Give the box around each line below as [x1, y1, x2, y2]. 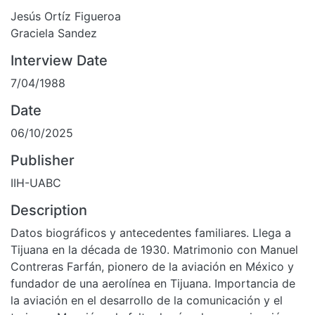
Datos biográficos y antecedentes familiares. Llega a [11, 226, 291, 240]
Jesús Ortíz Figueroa [11, 9, 121, 24]
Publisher [11, 152, 75, 169]
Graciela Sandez [11, 26, 97, 41]
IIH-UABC [11, 176, 61, 191]
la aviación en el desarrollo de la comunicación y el [11, 293, 283, 308]
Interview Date [11, 52, 108, 70]
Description [11, 202, 87, 219]
